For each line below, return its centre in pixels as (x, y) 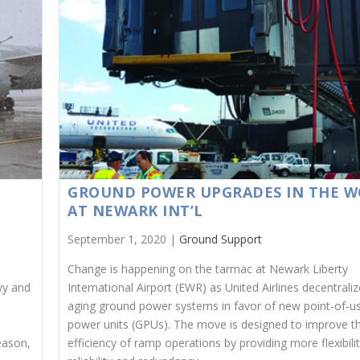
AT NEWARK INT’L (135, 211)
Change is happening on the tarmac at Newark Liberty (208, 269)
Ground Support (221, 239)
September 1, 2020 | (124, 239)
